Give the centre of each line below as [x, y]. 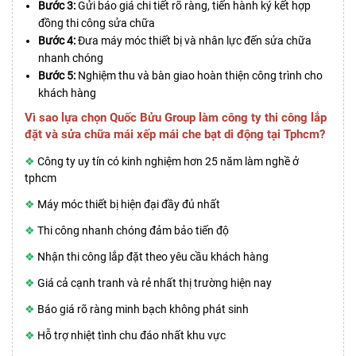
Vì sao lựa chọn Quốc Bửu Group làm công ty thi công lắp [176, 118]
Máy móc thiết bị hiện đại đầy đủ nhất [129, 205]
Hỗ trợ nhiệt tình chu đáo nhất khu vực [132, 336]
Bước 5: [57, 76]
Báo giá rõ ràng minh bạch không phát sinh [143, 310]
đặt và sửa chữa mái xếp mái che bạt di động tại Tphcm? [175, 135]
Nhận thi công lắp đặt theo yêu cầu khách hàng [153, 257]
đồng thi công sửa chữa [97, 23]
